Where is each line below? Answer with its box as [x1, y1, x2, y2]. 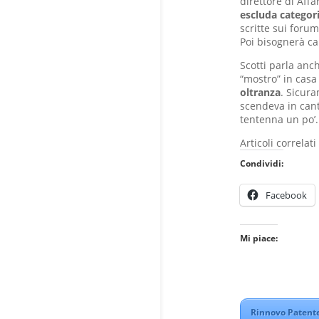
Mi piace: [239, 231, 278, 244]
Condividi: [239, 157, 283, 169]
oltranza [239, 85, 281, 99]
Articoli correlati [239, 135, 316, 150]
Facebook [265, 188, 307, 202]
